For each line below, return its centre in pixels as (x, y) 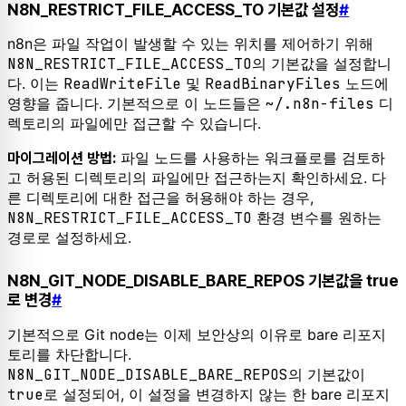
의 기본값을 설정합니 (322, 64)
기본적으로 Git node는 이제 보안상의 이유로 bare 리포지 (197, 334)
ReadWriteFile (122, 84)
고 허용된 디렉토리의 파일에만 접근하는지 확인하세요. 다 (197, 178)
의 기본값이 (327, 374)
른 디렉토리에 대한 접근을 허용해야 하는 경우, (160, 198)
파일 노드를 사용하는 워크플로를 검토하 (251, 158)
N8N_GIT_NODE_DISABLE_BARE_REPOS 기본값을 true (203, 281)
